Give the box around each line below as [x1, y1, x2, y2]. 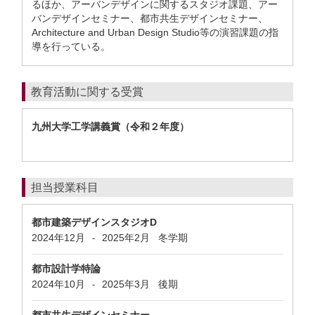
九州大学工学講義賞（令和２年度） [32, 121, 189, 132]
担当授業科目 [31, 181, 98, 193]
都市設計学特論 [32, 263, 101, 274]
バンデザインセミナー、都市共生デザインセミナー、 [32, 13, 268, 24]
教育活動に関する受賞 [31, 86, 143, 98]
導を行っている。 [32, 41, 110, 52]
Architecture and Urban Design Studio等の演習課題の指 [32, 27, 278, 38]
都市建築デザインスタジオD [32, 217, 157, 228]
